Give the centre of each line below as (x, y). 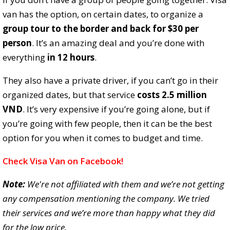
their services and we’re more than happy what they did (109, 213)
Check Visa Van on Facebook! (63, 161)
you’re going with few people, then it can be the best (107, 124)
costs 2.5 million (172, 95)
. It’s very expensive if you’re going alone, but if (116, 109)
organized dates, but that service (70, 95)
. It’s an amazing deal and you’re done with (118, 43)
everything (25, 57)
